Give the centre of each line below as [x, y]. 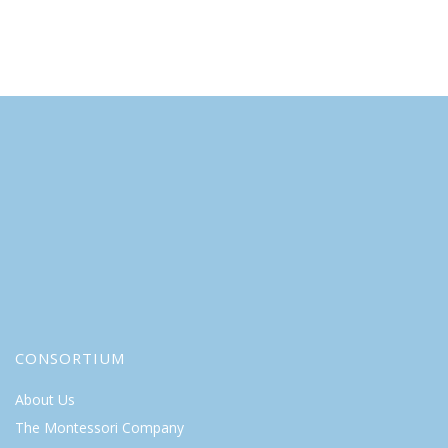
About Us [45, 399]
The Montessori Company [99, 427]
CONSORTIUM [70, 358]
